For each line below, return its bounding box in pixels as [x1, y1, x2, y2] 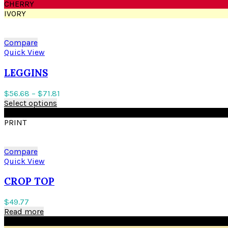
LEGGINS [4, 66, 48, 79]
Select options [4, 98, 57, 108]
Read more [4, 207, 44, 217]
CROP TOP [4, 175, 54, 188]
